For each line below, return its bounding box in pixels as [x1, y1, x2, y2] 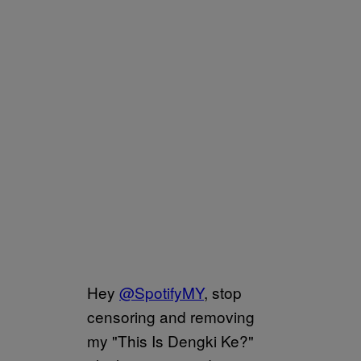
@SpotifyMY [119, 281, 204, 304]
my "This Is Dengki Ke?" [87, 330, 254, 352]
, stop [204, 281, 242, 304]
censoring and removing [87, 305, 255, 328]
